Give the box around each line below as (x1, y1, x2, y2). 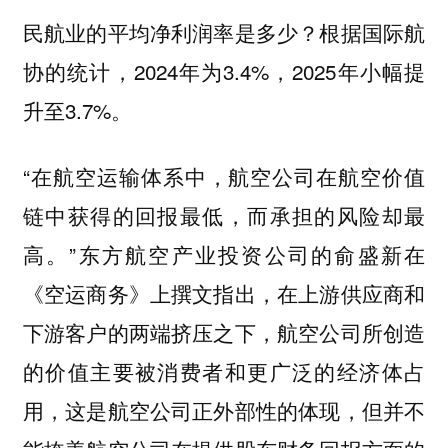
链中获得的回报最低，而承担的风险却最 (22, 200, 426, 231)
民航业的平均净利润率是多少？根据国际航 (22, 16, 426, 47)
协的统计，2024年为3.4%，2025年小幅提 (22, 55, 426, 86)
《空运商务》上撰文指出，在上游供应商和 (22, 278, 426, 309)
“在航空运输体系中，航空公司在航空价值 (22, 161, 426, 192)
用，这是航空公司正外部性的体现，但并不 (22, 395, 426, 426)
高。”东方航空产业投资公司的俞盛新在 (22, 239, 426, 270)
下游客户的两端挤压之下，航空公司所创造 (22, 317, 426, 348)
